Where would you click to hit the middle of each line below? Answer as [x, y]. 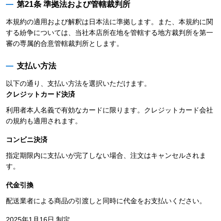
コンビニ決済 [27, 140]
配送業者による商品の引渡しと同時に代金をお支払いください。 [106, 201]
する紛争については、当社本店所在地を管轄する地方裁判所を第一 [110, 33]
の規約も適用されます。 [44, 121]
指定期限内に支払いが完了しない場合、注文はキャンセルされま [106, 155]
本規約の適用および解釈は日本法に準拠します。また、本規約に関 [110, 22]
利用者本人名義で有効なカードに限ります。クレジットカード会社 [110, 110]
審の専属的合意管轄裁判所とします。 [65, 43]
